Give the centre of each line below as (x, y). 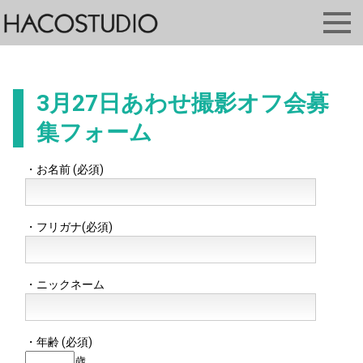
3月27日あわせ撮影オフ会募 (182, 103)
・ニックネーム (65, 284)
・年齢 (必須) (59, 342)
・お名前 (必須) (64, 169)
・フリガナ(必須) (69, 227)
